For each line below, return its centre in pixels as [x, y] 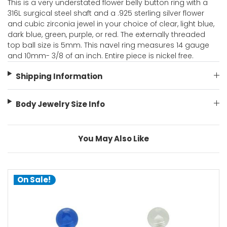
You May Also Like [113, 139]
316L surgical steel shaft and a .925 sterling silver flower [106, 13]
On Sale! [34, 179]
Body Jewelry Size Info [60, 104]
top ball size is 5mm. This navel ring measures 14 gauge [108, 45]
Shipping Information [59, 77]
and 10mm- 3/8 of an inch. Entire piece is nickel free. [101, 56]
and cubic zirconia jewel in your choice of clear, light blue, [111, 24]
